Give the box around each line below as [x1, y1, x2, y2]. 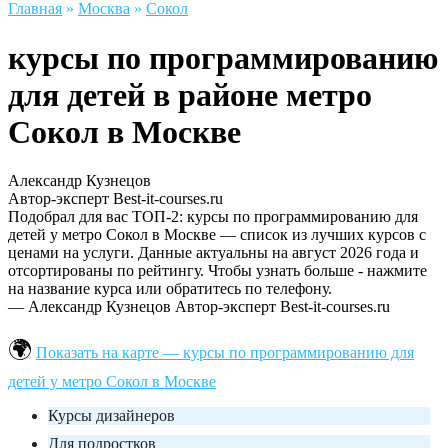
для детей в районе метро [8, 76, 372, 113]
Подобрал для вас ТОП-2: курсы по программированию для [8, 208, 418, 226]
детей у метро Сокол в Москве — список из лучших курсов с [8, 226, 426, 244]
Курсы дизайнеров [48, 407, 175, 425]
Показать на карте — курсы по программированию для [36, 344, 414, 362]
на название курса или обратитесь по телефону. [8, 280, 332, 298]
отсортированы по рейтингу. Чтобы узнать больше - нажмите [8, 262, 427, 280]
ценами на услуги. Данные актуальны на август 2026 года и [8, 244, 419, 262]
